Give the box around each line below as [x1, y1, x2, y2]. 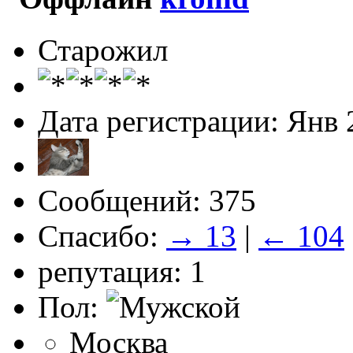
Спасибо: [38, 219, 166, 254]
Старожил [38, 33, 168, 68]
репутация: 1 [38, 255, 206, 289]
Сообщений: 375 [38, 184, 256, 218]
